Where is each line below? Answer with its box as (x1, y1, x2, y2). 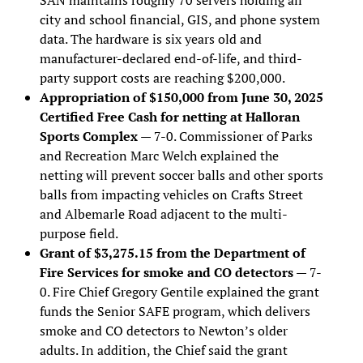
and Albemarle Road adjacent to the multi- (39, 204, 288, 223)
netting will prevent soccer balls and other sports (39, 165, 323, 184)
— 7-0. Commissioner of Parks (137, 126, 313, 145)
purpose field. (39, 224, 118, 242)
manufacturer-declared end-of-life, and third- (39, 49, 302, 67)
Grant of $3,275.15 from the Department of (39, 243, 305, 262)
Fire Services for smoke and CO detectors (39, 263, 293, 281)
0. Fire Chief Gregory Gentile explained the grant (39, 282, 319, 301)
